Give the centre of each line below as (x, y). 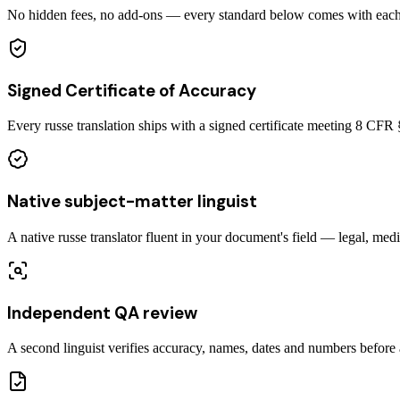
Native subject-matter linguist (132, 202)
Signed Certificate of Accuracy (132, 90)
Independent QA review (102, 312)
